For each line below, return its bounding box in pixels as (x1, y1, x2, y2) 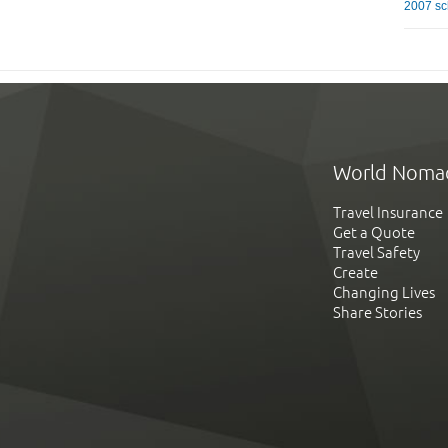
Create (333, 263, 378, 281)
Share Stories (333, 303, 422, 321)
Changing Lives (333, 283, 435, 301)
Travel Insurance (333, 203, 443, 221)
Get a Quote (333, 223, 415, 241)
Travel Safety (333, 243, 420, 261)
